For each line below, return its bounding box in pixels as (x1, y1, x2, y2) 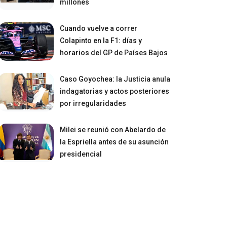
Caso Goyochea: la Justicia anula (60, 74, 171, 83)
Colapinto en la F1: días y (60, 36, 142, 45)
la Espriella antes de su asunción (60, 137, 169, 146)
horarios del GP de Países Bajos (60, 48, 168, 57)
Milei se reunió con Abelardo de (60, 125, 166, 134)
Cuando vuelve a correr (60, 24, 138, 32)
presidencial (60, 149, 102, 158)
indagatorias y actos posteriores (60, 87, 170, 95)
